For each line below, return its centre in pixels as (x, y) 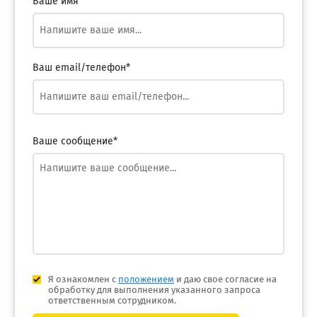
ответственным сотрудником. (112, 301)
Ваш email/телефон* (81, 68)
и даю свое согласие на (225, 280)
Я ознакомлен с (83, 280)
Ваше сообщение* (75, 142)
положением (146, 280)
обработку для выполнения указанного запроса (154, 290)
